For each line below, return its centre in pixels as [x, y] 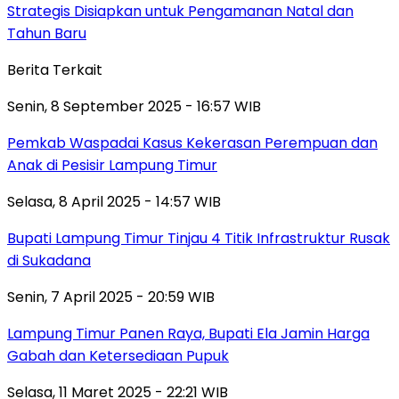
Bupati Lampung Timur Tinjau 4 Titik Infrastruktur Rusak [199, 238]
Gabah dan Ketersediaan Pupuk [118, 355]
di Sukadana [49, 260]
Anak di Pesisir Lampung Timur [112, 165]
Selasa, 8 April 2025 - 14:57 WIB [114, 201]
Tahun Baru [47, 33]
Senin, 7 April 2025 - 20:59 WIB [111, 297]
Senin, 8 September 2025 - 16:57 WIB [134, 106]
